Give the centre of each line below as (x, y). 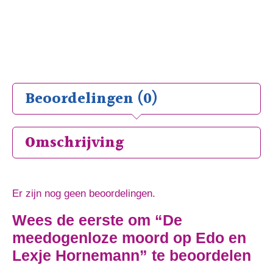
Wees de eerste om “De (97, 220)
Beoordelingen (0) (91, 99)
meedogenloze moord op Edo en (129, 237)
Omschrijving (74, 143)
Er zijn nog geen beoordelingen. (84, 193)
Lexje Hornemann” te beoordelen (132, 255)
